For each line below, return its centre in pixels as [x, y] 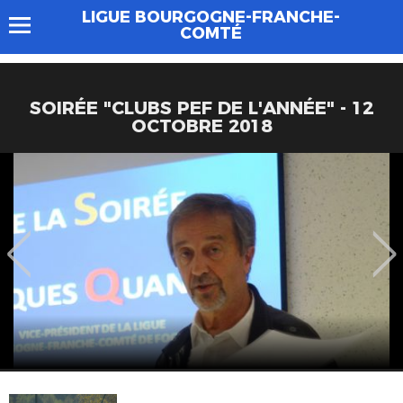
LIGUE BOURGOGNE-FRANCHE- [210, 17]
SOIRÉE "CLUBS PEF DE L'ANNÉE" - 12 [201, 108]
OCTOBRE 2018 [201, 126]
